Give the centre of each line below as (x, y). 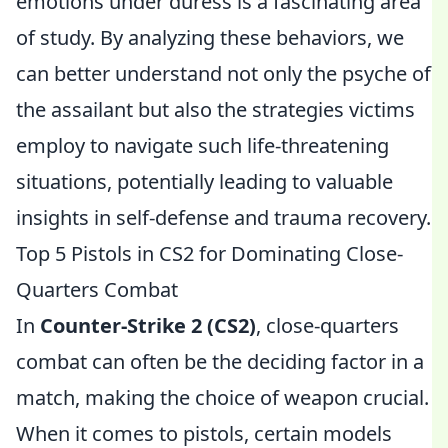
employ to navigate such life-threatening (202, 145)
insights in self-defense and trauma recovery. (223, 217)
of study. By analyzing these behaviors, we (210, 37)
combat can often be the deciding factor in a (220, 361)
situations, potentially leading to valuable (204, 181)
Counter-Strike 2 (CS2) (148, 325)
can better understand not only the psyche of (223, 73)
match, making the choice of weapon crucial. (222, 397)
